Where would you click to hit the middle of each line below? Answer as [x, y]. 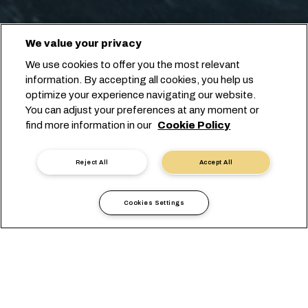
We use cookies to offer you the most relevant [133, 65]
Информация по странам [67, 246]
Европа [158, 246]
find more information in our [90, 125]
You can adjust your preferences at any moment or [143, 110]
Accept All [216, 162]
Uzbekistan [217, 246]
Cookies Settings [154, 203]
